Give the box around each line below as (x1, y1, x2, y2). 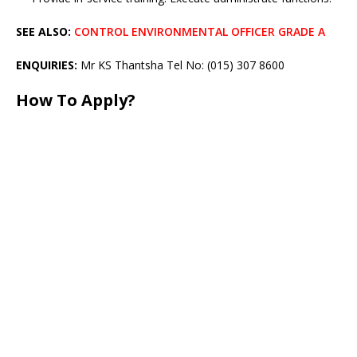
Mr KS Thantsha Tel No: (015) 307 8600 (77, 57, 284, 73)
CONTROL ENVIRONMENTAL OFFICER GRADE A (74, 24, 325, 39)
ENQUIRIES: (16, 57, 77, 73)
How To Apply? (16, 89, 135, 111)
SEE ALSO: (16, 24, 71, 39)
